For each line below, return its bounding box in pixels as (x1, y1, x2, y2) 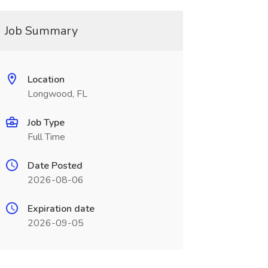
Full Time (27, 130, 65, 144)
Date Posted (27, 159, 83, 172)
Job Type (27, 116, 65, 129)
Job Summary (4, 23, 78, 39)
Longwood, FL (27, 87, 87, 100)
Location (27, 73, 65, 86)
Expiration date (27, 202, 95, 215)
